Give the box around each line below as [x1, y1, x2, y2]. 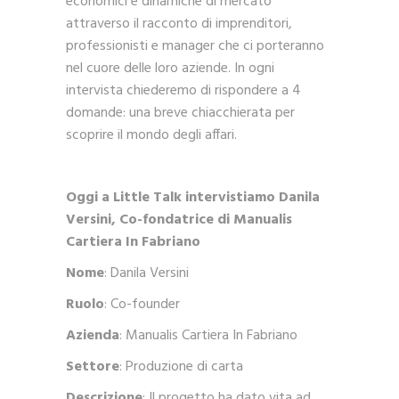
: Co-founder [104, 293, 180, 317]
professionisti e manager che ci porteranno [66, 35, 324, 59]
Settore [66, 355, 119, 379]
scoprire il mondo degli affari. [66, 124, 237, 148]
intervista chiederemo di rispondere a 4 [66, 79, 301, 103]
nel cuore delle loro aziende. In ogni [66, 57, 274, 81]
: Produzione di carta [119, 355, 243, 379]
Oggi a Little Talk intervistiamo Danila [66, 186, 320, 210]
